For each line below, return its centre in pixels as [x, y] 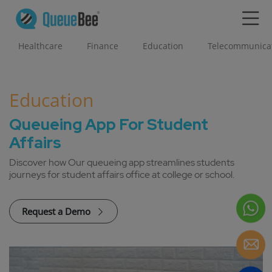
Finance [103, 46]
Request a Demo [57, 211]
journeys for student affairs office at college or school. [122, 175]
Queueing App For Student [109, 124]
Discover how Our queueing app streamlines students [122, 162]
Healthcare [40, 46]
